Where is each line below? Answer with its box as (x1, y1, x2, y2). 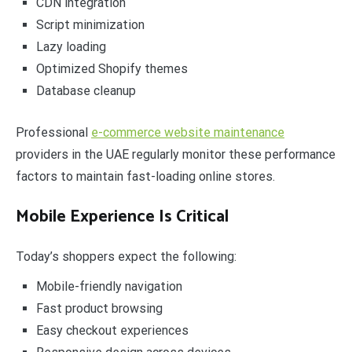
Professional (16, 125, 91, 141)
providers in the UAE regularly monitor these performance (16, 147, 335, 163)
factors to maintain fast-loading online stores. (16, 169, 275, 185)
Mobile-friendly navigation (35, 279, 182, 295)
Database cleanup (35, 82, 136, 98)
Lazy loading (35, 38, 106, 54)
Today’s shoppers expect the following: (16, 249, 236, 265)
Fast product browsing (35, 301, 163, 317)
